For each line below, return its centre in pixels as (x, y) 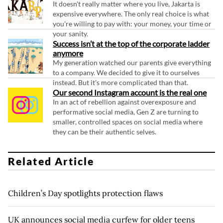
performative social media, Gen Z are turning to (126, 111)
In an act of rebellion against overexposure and (124, 102)
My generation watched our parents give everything (132, 62)
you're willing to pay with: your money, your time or (132, 23)
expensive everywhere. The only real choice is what (131, 13)
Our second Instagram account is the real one (130, 92)
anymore (68, 53)
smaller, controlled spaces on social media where (128, 121)
